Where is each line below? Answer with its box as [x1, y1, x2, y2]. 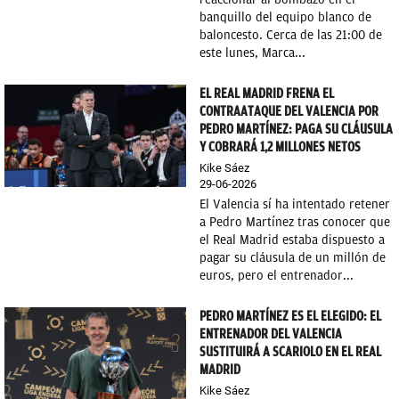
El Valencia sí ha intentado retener [199, 197, 390, 212]
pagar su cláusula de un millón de [199, 250, 386, 265]
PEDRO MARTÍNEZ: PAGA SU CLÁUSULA [199, 121, 393, 137]
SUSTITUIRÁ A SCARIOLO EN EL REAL [199, 344, 381, 360]
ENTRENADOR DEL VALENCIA [199, 326, 342, 342]
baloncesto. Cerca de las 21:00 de [199, 28, 382, 43]
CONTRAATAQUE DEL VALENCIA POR [199, 103, 379, 119]
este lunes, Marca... [199, 45, 305, 61]
